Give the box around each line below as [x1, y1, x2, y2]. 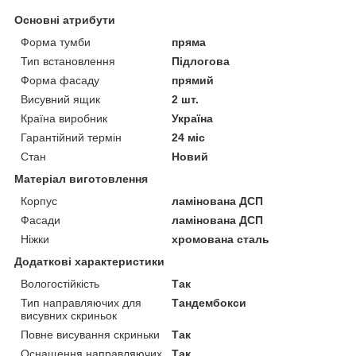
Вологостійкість [21, 277, 99, 290]
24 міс [172, 130, 206, 144]
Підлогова [172, 54, 230, 68]
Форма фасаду [21, 73, 99, 87]
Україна [172, 111, 214, 125]
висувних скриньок [21, 308, 117, 322]
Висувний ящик [21, 92, 100, 106]
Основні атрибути [14, 13, 115, 26]
